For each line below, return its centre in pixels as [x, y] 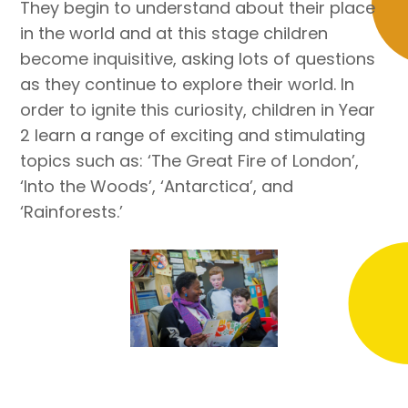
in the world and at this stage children [174, 33]
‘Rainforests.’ [72, 211]
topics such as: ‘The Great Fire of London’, [190, 160]
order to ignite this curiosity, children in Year [198, 109]
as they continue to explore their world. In [188, 84]
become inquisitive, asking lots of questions [198, 58]
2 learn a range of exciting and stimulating [193, 135]
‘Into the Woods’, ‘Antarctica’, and [157, 186]
